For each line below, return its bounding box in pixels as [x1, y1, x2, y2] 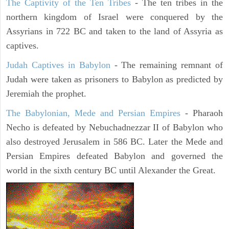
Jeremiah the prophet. [6, 88, 86, 99]
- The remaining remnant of [110, 60, 223, 71]
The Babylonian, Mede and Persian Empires [6, 108, 180, 119]
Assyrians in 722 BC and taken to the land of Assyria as [6, 26, 223, 37]
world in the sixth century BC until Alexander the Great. [6, 165, 216, 176]
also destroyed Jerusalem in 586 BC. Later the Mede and [6, 136, 223, 147]
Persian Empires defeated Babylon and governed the [6, 151, 223, 162]
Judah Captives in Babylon [6, 60, 110, 71]
